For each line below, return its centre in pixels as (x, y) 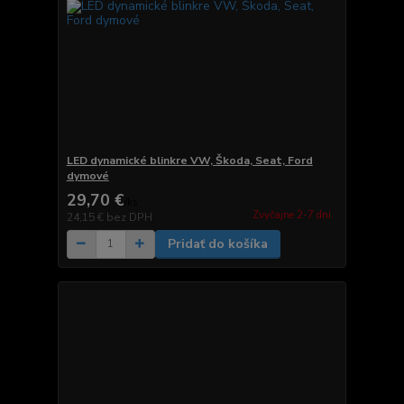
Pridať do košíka (217, 243)
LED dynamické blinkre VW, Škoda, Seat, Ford (189, 160)
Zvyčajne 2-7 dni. (293, 215)
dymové (87, 175)
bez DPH (129, 217)
